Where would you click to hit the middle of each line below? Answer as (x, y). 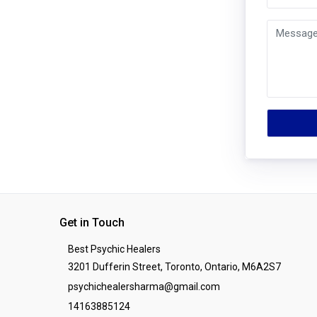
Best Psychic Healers (114, 249)
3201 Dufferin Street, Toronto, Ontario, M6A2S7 (174, 266)
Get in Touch (92, 222)
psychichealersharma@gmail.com (144, 286)
